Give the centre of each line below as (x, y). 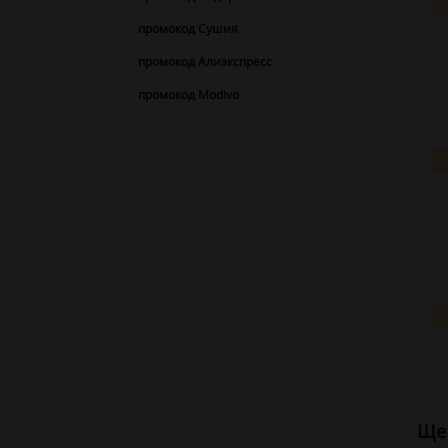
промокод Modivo (188, 94)
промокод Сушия (188, 28)
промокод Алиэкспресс (205, 61)
